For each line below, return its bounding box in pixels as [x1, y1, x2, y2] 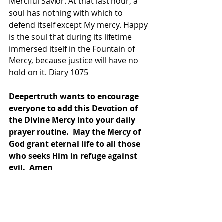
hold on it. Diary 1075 [9, 66, 88, 78]
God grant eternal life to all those [9, 138, 142, 149]
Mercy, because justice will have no [9, 55, 140, 66]
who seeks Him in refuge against [9, 150, 139, 161]
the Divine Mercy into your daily [9, 114, 137, 125]
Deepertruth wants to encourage [9, 90, 141, 102]
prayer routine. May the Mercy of [9, 126, 143, 137]
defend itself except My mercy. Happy [9, 19, 150, 30]
